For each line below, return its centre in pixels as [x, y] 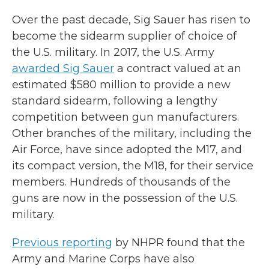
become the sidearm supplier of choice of [124, 36]
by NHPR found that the [179, 243]
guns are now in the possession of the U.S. [125, 198]
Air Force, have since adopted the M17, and [127, 150]
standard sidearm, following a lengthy [115, 101]
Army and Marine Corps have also [103, 259]
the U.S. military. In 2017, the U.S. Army [113, 53]
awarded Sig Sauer [63, 69]
